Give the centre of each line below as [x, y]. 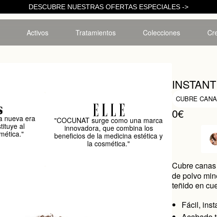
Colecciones [161, 32]
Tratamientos [95, 32]
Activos [37, 32]
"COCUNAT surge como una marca [109, 120]
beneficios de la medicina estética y [109, 136]
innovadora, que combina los [108, 128]
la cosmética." [109, 143]
